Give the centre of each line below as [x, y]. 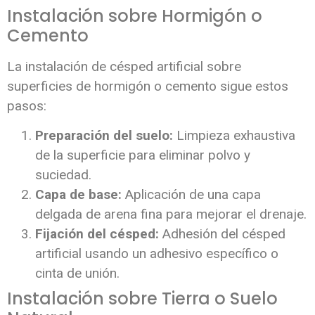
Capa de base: [78, 195]
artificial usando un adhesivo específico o [157, 254]
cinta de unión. [77, 274]
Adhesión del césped [222, 234]
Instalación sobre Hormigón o [135, 15]
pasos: [27, 105]
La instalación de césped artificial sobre [124, 66]
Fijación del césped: [97, 234]
